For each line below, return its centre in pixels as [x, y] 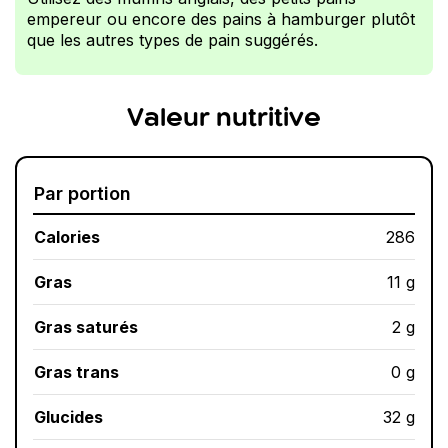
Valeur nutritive [224, 119]
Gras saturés [86, 327]
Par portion [82, 194]
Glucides [68, 417]
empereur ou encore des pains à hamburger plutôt [221, 19]
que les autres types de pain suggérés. [172, 40]
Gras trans [76, 372]
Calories [67, 237]
